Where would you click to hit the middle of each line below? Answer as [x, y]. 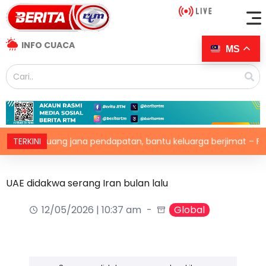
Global [189, 210]
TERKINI [27, 142]
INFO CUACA [48, 45]
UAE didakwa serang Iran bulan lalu [87, 183]
